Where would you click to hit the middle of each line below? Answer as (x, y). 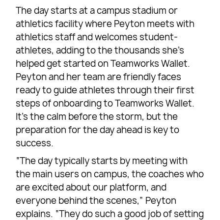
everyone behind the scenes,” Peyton (96, 201)
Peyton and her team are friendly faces (99, 77)
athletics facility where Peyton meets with (105, 24)
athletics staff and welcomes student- (97, 37)
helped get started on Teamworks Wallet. (103, 64)
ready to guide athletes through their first (105, 90)
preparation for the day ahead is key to (98, 130)
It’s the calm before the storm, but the (97, 117)
